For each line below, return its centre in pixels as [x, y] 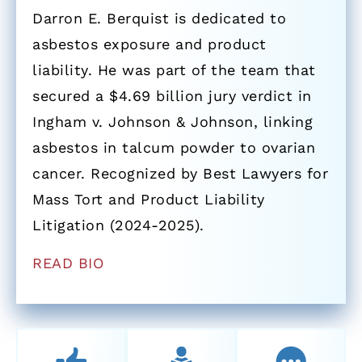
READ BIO [68, 263]
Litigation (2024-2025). [118, 225]
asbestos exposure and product [149, 44]
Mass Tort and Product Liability [149, 200]
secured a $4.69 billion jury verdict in [172, 96]
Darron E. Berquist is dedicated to [159, 19]
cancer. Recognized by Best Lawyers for [180, 174]
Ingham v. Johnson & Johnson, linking [173, 122]
